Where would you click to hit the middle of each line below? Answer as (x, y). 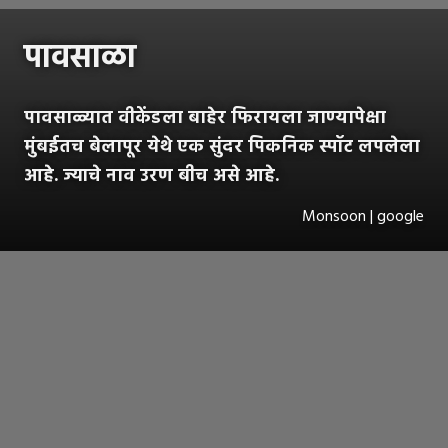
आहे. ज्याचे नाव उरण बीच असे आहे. (151, 176)
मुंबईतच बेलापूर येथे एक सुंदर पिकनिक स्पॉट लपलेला (222, 147)
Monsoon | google (363, 216)
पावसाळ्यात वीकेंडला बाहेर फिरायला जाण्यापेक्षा (205, 118)
